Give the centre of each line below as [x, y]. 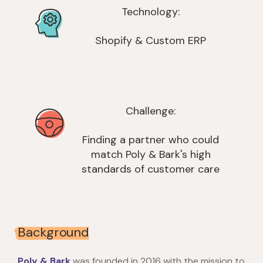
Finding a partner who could [151, 140]
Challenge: [151, 111]
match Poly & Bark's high [151, 155]
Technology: [151, 11]
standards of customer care [151, 169]
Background [53, 232]
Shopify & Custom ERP [151, 40]
